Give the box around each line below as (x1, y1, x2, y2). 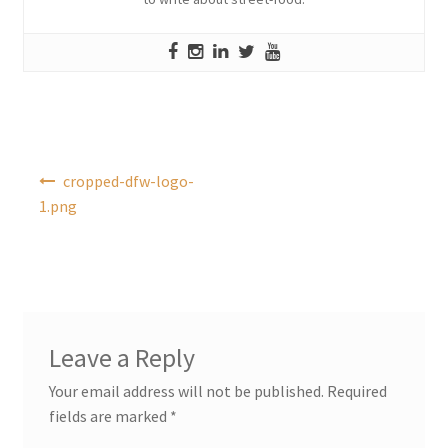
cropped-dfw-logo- (63, 170, 195, 191)
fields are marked (48, 406, 170, 427)
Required (326, 381, 387, 402)
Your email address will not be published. (48, 381, 324, 402)
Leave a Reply (48, 342, 195, 375)
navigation (21, 184, 96, 205)
